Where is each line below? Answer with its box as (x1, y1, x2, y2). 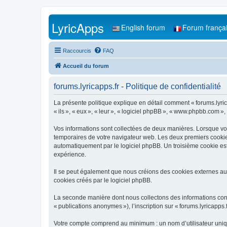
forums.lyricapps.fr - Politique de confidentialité (54, 82, 221, 91)
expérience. (54, 151, 86, 158)
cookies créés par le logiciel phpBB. (54, 177, 152, 184)
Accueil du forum (63, 63, 109, 69)
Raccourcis (63, 48, 91, 54)
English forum (121, 22, 165, 32)
